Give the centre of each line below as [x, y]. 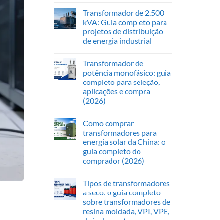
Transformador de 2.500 [123, 13]
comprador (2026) [113, 161]
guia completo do [112, 151]
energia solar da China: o [124, 142]
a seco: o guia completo [122, 192]
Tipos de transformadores [126, 183]
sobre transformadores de [126, 202]
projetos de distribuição [123, 31]
